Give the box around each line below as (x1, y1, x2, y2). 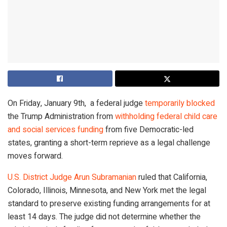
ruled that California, (136, 171, 207, 183)
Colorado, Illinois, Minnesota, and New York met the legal (8, 184, 206, 197)
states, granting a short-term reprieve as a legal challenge (8, 136, 210, 149)
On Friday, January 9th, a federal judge (8, 97, 145, 109)
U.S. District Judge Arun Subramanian (8, 171, 136, 183)
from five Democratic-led (103, 123, 194, 136)
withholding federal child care (115, 110, 217, 123)
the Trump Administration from (8, 110, 115, 123)
